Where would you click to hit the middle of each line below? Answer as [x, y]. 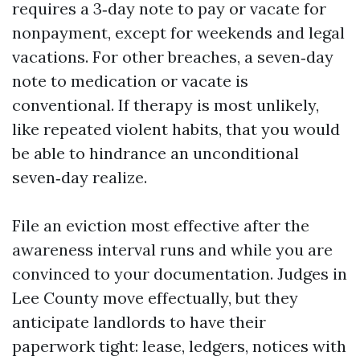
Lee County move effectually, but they [155, 298]
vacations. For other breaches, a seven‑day [173, 57]
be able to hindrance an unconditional [155, 153]
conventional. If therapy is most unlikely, [166, 105]
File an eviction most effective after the [161, 225]
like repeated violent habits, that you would [176, 129]
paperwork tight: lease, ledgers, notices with [179, 346]
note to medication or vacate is [130, 81]
